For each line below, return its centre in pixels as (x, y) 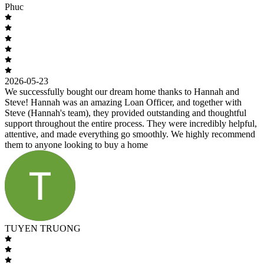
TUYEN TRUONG (43, 228)
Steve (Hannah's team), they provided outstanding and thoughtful (126, 113)
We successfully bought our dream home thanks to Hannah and (122, 91)
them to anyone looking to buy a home (76, 144)
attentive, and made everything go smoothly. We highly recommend (130, 134)
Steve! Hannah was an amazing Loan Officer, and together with (123, 102)
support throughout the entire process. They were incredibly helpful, (131, 123)
